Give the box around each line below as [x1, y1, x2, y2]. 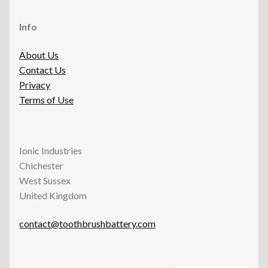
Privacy [19, 79, 50, 91]
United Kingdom [19, 189, 87, 201]
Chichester [19, 159, 63, 171]
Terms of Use [19, 94, 74, 106]
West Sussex [19, 174, 71, 186]
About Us [19, 49, 59, 61]
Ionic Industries [19, 144, 82, 156]
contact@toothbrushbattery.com [19, 218, 156, 230]
